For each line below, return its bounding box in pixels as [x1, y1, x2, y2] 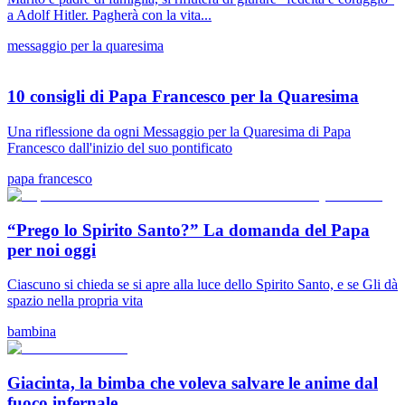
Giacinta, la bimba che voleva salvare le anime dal [7, 373, 378, 393]
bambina [7, 324, 56, 340]
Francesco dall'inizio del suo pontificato [7, 139, 232, 155]
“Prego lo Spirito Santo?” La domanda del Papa [7, 220, 370, 240]
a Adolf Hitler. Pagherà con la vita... [7, 6, 212, 23]
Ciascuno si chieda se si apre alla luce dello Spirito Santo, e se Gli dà [7, 277, 398, 293]
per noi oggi [7, 240, 96, 259]
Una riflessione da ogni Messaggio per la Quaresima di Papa [7, 123, 351, 139]
